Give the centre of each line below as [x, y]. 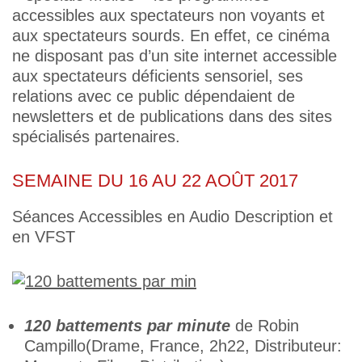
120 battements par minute [127, 326]
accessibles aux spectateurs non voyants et [168, 15]
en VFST [44, 237]
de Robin [267, 326]
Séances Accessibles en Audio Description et [173, 217]
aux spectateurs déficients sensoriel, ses [158, 76]
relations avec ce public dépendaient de [154, 96]
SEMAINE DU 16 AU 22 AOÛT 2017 [155, 181]
